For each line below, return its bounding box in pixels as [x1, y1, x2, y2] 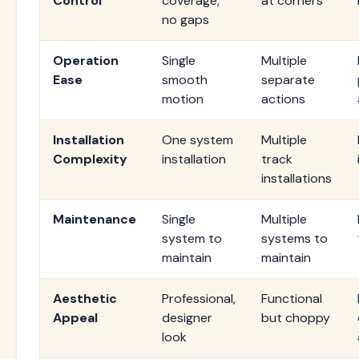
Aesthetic [53, 289, 117, 307]
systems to [261, 229, 328, 247]
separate [261, 71, 315, 88]
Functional [261, 289, 322, 307]
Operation [53, 51, 119, 69]
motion [162, 90, 204, 107]
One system [162, 131, 233, 148]
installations [261, 169, 332, 187]
